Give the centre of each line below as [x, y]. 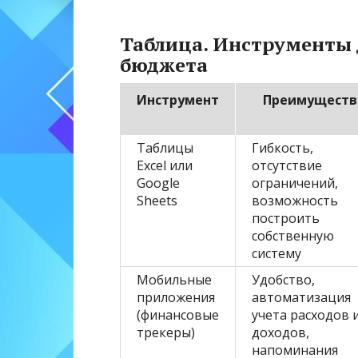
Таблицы [165, 148]
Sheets [157, 201]
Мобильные [174, 280]
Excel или [165, 166]
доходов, [280, 333]
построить [286, 219]
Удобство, [283, 280]
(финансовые [178, 315]
